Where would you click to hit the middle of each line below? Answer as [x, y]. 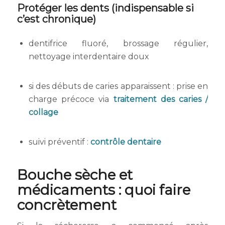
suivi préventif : [59, 142]
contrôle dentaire [126, 142]
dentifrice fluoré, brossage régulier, [118, 43]
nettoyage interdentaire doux [89, 56]
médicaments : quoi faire [103, 190]
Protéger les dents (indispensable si [105, 8]
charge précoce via [71, 99]
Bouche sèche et [75, 175]
